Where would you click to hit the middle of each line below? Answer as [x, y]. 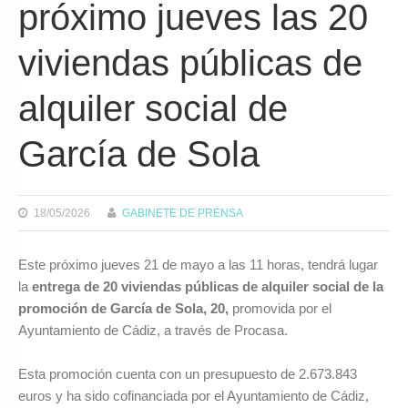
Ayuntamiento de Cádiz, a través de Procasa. [153, 330]
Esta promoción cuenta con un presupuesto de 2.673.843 [188, 374]
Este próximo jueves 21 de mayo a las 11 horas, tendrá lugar [198, 264]
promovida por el [280, 308]
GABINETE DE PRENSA [183, 213]
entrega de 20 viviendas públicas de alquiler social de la [208, 286]
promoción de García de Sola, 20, [123, 308]
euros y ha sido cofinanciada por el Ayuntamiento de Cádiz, [194, 396]
